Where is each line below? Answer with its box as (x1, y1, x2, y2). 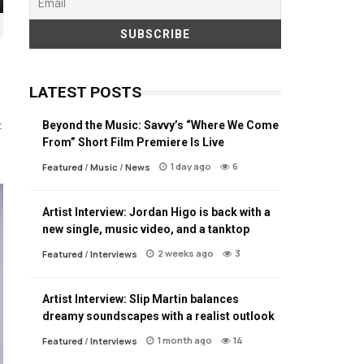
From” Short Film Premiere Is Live (42, 135, 224, 149)
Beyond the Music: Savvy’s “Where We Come (42, 118, 279, 132)
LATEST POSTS (29, 82, 141, 102)
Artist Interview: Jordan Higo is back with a (42, 205, 271, 219)
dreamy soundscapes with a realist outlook (42, 309, 275, 323)
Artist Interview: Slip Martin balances (42, 292, 239, 305)
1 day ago (171, 159, 211, 172)
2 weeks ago (158, 246, 214, 259)
